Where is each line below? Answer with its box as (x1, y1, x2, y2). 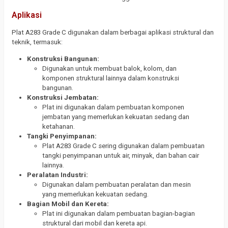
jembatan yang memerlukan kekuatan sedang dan (42, 112, 189, 121)
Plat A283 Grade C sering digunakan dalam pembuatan (42, 141, 205, 150)
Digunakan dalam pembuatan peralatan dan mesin (42, 180, 191, 188)
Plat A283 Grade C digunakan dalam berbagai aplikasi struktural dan (12, 28, 214, 37)
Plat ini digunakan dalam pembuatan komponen (42, 103, 184, 111)
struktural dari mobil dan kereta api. (42, 219, 147, 227)
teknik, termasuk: (12, 38, 63, 46)
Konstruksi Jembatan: (27, 93, 99, 101)
